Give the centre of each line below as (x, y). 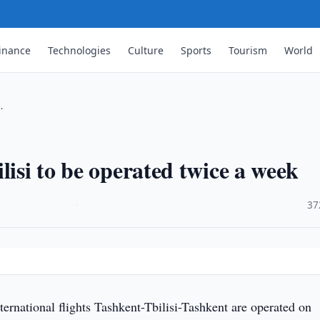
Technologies (80, 50)
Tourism (248, 50)
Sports (196, 50)
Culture (146, 50)
